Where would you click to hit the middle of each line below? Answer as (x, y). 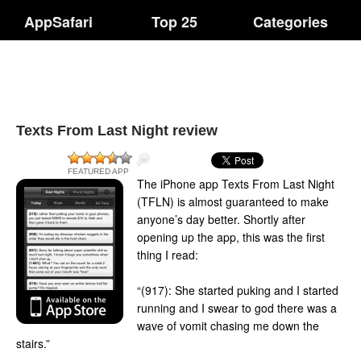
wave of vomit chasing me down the (228, 326)
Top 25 (175, 22)
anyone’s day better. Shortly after (221, 219)
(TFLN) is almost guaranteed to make (233, 201)
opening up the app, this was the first (231, 237)
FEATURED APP (98, 171)
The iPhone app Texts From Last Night (236, 184)
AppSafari (58, 22)
